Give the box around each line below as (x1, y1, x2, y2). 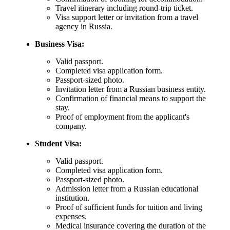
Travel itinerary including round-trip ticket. (55, 4, 193, 13)
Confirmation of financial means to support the (55, 94, 206, 103)
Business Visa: (35, 40, 84, 49)
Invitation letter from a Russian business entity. (55, 85, 206, 94)
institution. (55, 194, 89, 203)
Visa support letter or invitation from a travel (55, 13, 198, 22)
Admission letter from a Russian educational (55, 184, 198, 194)
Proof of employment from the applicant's (55, 112, 189, 122)
